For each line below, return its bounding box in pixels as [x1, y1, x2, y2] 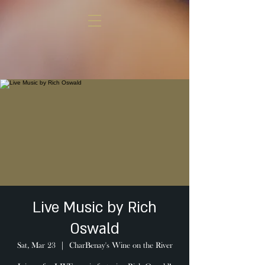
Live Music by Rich [33, 198, 157, 218]
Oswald [70, 219, 119, 239]
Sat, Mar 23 [17, 241, 56, 250]
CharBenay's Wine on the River [69, 241, 173, 250]
